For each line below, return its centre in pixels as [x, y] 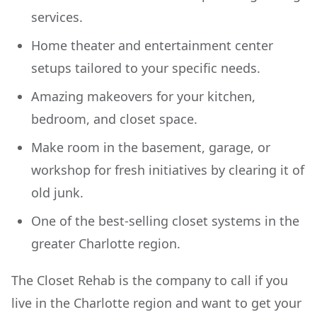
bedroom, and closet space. [114, 119]
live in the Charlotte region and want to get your [156, 303]
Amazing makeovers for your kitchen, [143, 96]
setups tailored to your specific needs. [146, 68]
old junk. [57, 192]
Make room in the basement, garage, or [151, 147]
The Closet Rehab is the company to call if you [150, 280]
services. [57, 17]
